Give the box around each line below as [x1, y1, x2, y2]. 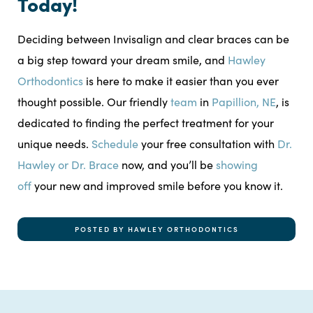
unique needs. [17, 136, 92, 152]
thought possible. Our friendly [17, 94, 170, 110]
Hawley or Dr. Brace [17, 157, 119, 173]
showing [216, 157, 258, 173]
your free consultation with [138, 136, 277, 152]
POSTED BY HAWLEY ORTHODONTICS [74, 224, 239, 235]
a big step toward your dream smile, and [17, 52, 228, 68]
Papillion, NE [212, 94, 276, 110]
